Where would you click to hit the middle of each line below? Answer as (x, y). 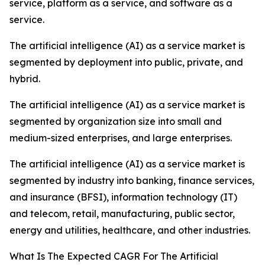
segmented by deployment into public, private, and (126, 62)
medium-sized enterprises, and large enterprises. (121, 138)
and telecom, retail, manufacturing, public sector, (122, 214)
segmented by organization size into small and (116, 122)
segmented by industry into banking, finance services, (132, 181)
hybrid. (25, 79)
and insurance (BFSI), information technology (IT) (123, 197)
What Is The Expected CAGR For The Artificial (114, 256)
